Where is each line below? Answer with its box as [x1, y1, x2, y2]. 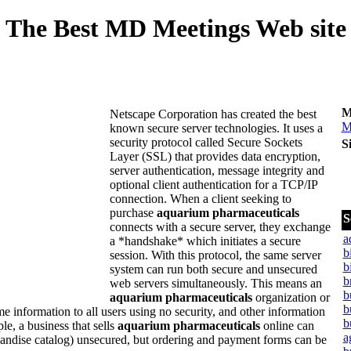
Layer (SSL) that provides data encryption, [109, 150, 320, 163]
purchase [109, 206, 157, 219]
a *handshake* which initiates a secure [109, 234, 301, 248]
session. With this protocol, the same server [109, 248, 321, 262]
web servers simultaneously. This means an [109, 277, 322, 290]
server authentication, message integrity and [109, 164, 324, 177]
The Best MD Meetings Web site [5, 14, 346, 42]
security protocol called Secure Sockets [109, 136, 302, 149]
